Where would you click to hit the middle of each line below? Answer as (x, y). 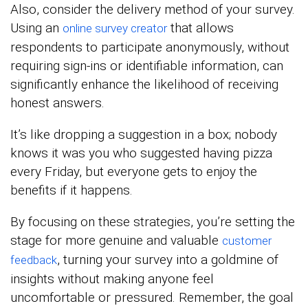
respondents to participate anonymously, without (150, 47)
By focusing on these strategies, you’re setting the (153, 221)
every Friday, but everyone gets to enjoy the (134, 171)
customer (247, 240)
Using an (36, 27)
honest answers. (57, 102)
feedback (34, 260)
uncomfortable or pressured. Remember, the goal (152, 297)
